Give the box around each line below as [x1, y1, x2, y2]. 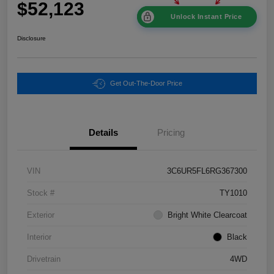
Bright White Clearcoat [168, 210, 247, 220]
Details [89, 127, 118, 138]
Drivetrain [27, 254, 61, 264]
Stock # [27, 188, 54, 198]
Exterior [27, 210, 54, 220]
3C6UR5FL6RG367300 [167, 166, 247, 176]
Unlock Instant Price [171, 13, 242, 21]
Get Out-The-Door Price [109, 80, 182, 87]
